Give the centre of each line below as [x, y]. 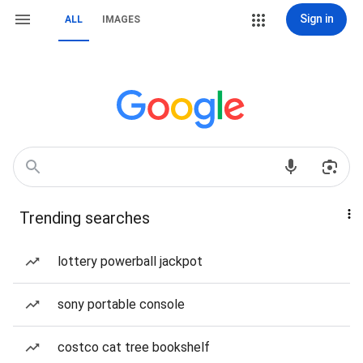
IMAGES [121, 19]
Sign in [316, 19]
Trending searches [85, 218]
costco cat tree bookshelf [134, 347]
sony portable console [121, 304]
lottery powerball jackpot [130, 261]
